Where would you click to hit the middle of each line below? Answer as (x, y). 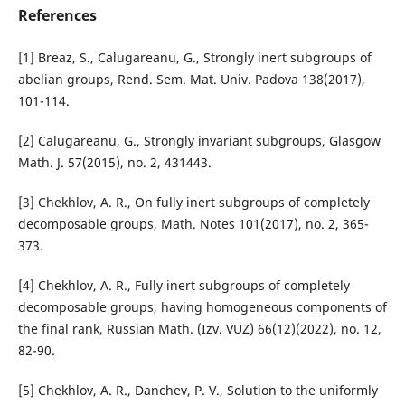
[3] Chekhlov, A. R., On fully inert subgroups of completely (193, 202)
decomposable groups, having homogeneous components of (202, 307)
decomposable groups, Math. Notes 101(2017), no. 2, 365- (193, 224)
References (57, 16)
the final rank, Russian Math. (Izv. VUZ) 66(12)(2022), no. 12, (199, 329)
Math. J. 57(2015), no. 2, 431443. (114, 163)
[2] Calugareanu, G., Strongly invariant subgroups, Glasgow (199, 141)
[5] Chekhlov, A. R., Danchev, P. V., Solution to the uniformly (198, 391)
